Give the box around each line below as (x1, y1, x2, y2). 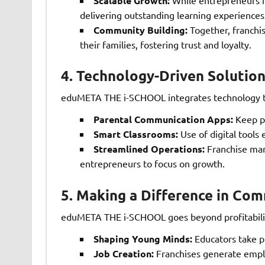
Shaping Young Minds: (93, 232, 192, 245)
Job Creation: (93, 247, 154, 260)
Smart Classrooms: (93, 128, 178, 141)
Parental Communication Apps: (93, 113, 233, 126)
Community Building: (93, 23, 188, 36)
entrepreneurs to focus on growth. (79, 157, 225, 170)
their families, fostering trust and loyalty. (79, 38, 251, 50)
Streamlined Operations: (93, 143, 205, 156)
